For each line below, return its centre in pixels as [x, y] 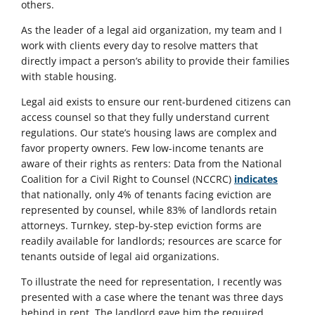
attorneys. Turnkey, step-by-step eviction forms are [141, 225]
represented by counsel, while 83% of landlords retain [149, 210]
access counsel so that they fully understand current [145, 117]
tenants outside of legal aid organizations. [120, 256]
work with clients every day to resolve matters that [140, 45]
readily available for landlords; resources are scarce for [152, 241]
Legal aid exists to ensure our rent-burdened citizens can [156, 102]
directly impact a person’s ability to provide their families [155, 61]
